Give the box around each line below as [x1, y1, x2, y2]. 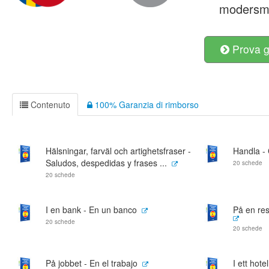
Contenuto [28, 98, 70, 110]
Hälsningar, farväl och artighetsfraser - [46, 145, 191, 157]
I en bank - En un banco [46, 204, 137, 216]
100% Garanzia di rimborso [92, 98, 199, 110]
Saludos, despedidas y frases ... [46, 157, 167, 169]
